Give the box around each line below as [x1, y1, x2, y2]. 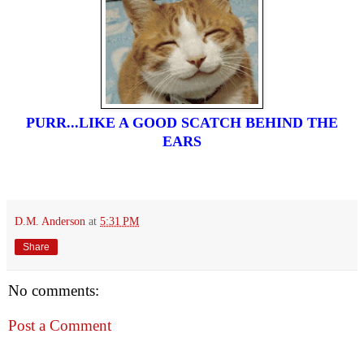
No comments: [8, 281, 99, 299]
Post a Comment [8, 317, 111, 335]
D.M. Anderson [15, 214, 85, 227]
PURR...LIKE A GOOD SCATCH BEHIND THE [26, 114, 338, 131]
